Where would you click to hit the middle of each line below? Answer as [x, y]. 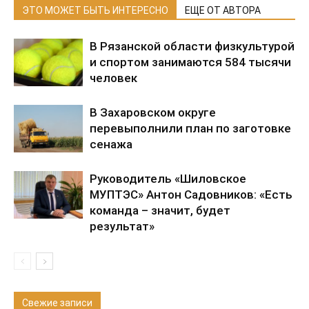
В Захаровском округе [153, 112]
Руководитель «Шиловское [168, 178]
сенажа [111, 144]
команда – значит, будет [160, 210]
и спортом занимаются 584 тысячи [190, 62]
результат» [122, 226]
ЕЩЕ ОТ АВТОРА [223, 10]
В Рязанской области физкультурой [192, 46]
